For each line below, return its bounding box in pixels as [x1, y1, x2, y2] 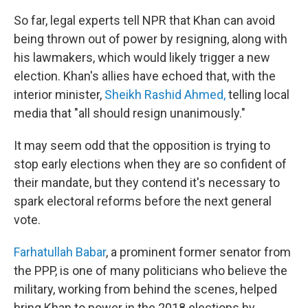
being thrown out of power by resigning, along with [14, 32, 287, 47]
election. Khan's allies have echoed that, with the [14, 69, 276, 84]
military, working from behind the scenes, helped [14, 282, 277, 297]
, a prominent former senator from [106, 245, 291, 260]
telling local [228, 87, 289, 102]
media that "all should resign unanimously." [14, 106, 245, 121]
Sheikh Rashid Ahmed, [104, 87, 228, 102]
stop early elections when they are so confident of [14, 157, 287, 172]
